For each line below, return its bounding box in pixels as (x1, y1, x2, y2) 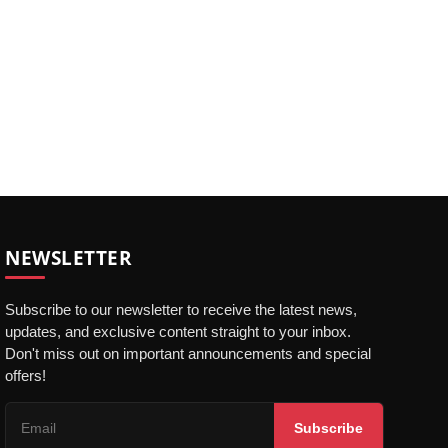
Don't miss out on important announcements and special (5, 345, 372, 363)
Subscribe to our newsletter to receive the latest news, (5, 301, 358, 319)
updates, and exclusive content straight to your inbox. (5, 323, 352, 341)
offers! (5, 367, 47, 385)
